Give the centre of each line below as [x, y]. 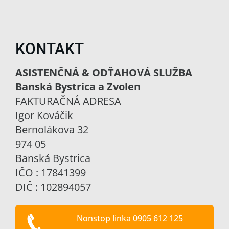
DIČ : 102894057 [53, 187]
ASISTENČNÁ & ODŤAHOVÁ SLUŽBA [104, 72]
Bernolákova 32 [52, 130]
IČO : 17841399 [51, 173]
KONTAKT [50, 49]
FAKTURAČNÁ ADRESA [68, 101]
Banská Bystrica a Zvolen [78, 87]
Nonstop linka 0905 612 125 [130, 218]
